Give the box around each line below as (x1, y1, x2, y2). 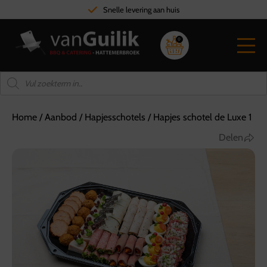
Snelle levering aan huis (103, 5, 179, 14)
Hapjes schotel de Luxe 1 (153, 111, 252, 123)
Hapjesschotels (85, 111, 145, 123)
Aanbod (45, 111, 77, 123)
